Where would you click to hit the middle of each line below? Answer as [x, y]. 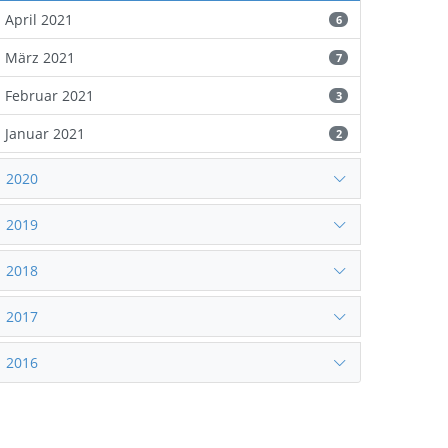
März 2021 [40, 57]
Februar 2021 [50, 95]
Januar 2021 [45, 133]
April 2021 [39, 19]
